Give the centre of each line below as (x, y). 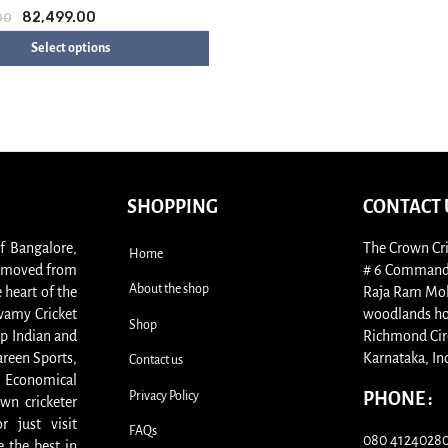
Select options (70, 47)
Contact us (156, 360)
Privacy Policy (164, 395)
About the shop (169, 289)
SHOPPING (172, 206)
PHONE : (397, 398)
